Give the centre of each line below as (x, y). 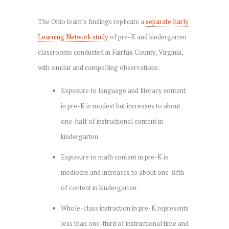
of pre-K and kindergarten (147, 37)
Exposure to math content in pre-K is (114, 157)
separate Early (167, 21)
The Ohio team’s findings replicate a (92, 21)
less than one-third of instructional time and (125, 223)
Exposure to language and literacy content (123, 90)
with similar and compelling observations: (99, 67)
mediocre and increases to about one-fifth (122, 172)
